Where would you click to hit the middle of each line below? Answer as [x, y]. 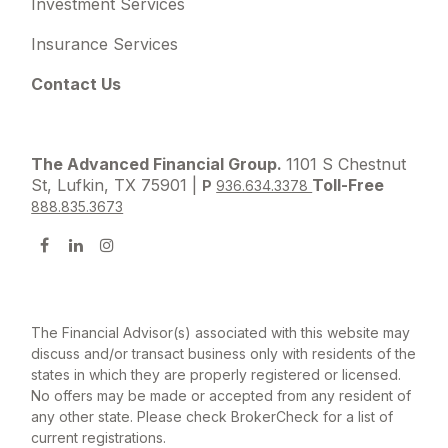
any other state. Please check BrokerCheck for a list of [212, 416]
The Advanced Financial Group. [159, 163]
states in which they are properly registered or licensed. [216, 374]
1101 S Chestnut [346, 163]
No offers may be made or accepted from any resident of [221, 395]
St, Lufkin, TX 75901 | [117, 184]
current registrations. [99, 437]
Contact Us [76, 83]
